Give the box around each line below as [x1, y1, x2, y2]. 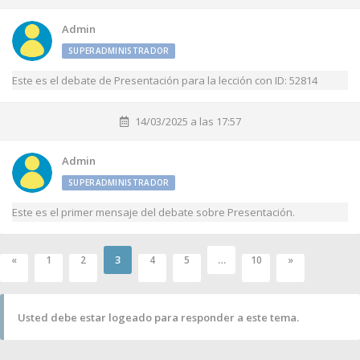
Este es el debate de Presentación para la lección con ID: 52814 [12, 73, 317, 88]
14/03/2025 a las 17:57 [134, 114, 241, 129]
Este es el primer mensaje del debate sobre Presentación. [12, 205, 295, 219]
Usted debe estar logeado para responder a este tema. [18, 309, 299, 325]
